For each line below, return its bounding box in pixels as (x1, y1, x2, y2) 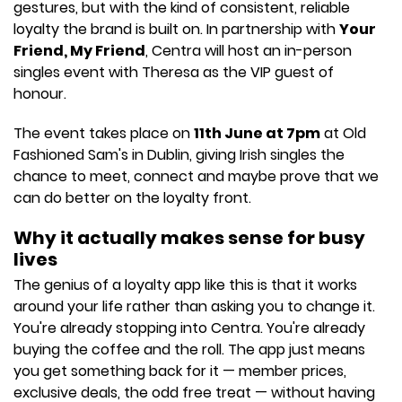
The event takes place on (13, 123, 194, 144)
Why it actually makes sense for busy (13, 225, 365, 250)
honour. (13, 83, 66, 104)
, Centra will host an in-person (145, 40, 352, 61)
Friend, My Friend (13, 40, 145, 61)
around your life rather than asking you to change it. (13, 296, 375, 317)
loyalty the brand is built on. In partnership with (13, 19, 339, 39)
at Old (320, 123, 366, 144)
